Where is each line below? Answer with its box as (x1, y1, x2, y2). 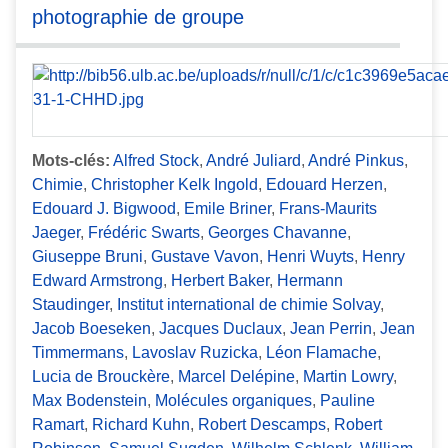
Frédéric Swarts (88, 223, 200, 241)
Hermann (277, 271, 343, 289)
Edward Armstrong (32, 271, 163, 289)
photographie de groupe (32, 6, 244, 29)
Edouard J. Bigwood (32, 199, 176, 217)
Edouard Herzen (266, 175, 383, 193)
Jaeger (32, 223, 80, 241)
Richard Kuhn (92, 415, 190, 433)
